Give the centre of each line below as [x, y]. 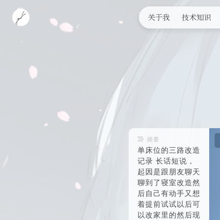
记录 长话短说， [166, 161]
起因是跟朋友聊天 [169, 172]
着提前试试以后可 [169, 205]
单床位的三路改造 [169, 151]
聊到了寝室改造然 [169, 183]
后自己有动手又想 [169, 194]
